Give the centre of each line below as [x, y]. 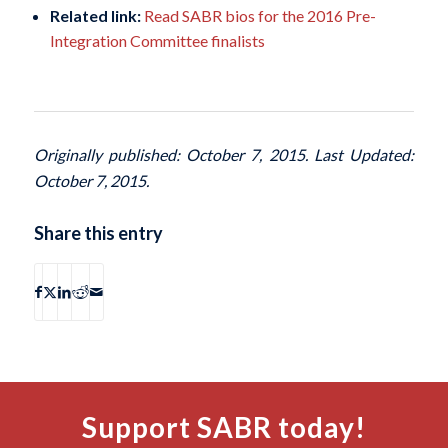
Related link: [96, 15]
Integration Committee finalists [157, 40]
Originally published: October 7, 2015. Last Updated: [224, 154]
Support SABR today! [223, 427]
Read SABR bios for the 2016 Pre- [259, 15]
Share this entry [98, 233]
